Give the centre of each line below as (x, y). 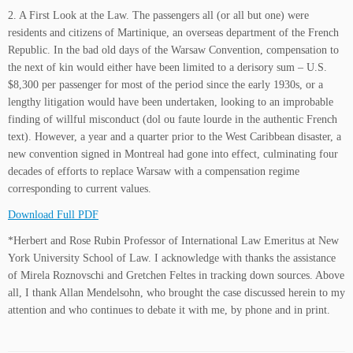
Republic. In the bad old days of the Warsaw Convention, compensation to (173, 50)
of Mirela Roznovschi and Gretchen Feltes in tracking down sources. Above (176, 276)
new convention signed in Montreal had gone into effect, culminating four (173, 154)
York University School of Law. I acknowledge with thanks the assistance (172, 258)
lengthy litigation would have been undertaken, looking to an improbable (171, 102)
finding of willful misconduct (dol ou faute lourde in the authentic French (173, 120)
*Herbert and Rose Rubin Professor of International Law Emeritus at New (173, 241)
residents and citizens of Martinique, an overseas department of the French (173, 33)
